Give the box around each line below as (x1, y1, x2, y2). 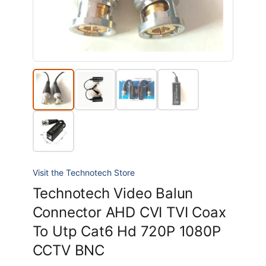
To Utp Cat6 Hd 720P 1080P (32, 222, 221, 240)
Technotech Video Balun (32, 184, 194, 202)
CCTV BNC (32, 241, 105, 259)
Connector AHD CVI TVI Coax (32, 203, 226, 221)
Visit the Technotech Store (32, 167, 135, 178)
